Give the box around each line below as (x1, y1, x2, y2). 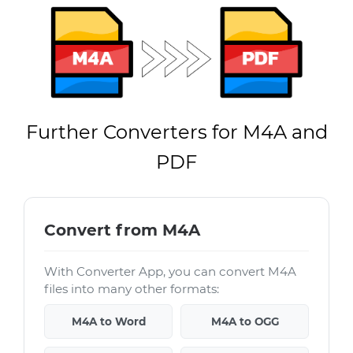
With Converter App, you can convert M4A (44, 263, 296, 279)
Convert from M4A (44, 220, 200, 240)
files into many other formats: (44, 281, 219, 296)
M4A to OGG (210, 314, 279, 328)
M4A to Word (71, 314, 146, 328)
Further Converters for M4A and (25, 120, 328, 143)
